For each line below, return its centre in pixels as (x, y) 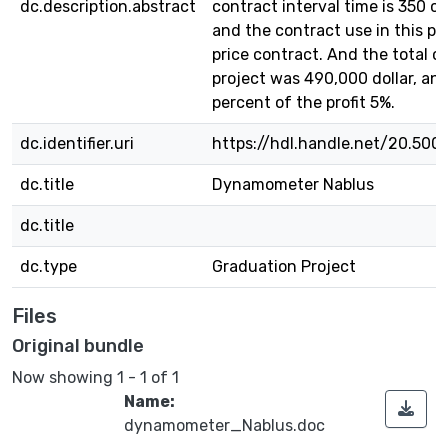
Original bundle (78, 346)
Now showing (64, 377)
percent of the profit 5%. (303, 102)
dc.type (48, 266)
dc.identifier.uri (77, 143)
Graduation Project (284, 266)
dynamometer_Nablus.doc (224, 425)
